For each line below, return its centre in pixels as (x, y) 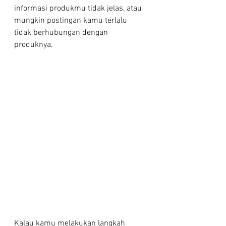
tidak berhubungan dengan (62, 33)
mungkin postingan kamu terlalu (72, 21)
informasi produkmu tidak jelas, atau (79, 9)
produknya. (34, 45)
